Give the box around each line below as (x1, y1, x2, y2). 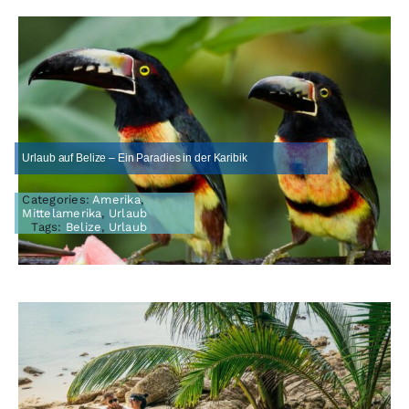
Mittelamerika (22, 206, 102, 221)
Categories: (22, 193, 93, 207)
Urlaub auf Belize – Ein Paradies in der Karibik (22, 152, 247, 165)
